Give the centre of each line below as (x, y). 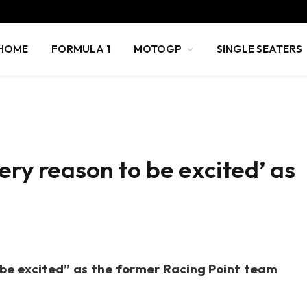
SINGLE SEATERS (260, 49)
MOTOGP (158, 49)
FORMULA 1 (81, 49)
